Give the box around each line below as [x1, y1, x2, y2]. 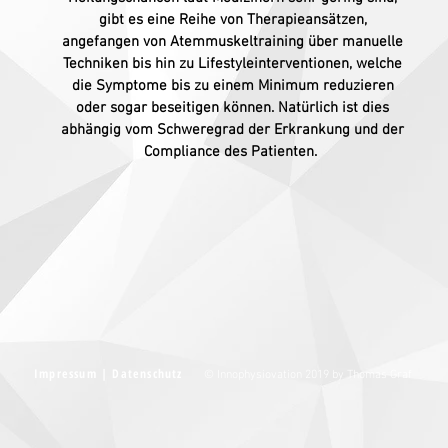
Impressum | [34, 365, 113, 382]
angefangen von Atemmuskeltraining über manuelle [62, 33, 403, 51]
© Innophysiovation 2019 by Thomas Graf [203, 368, 412, 382]
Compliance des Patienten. [144, 143, 321, 161]
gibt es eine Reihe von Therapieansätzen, [98, 11, 367, 29]
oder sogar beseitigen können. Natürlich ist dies [76, 99, 389, 117]
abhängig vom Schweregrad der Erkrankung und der [61, 121, 404, 139]
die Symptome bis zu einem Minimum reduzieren [71, 77, 394, 95]
